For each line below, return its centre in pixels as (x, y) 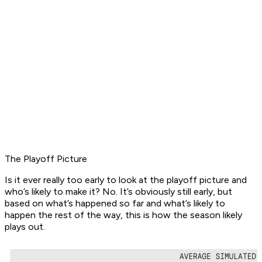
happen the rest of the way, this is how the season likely (123, 215)
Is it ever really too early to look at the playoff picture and (126, 180)
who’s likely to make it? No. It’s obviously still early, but (118, 192)
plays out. (25, 227)
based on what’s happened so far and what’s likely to (115, 204)
